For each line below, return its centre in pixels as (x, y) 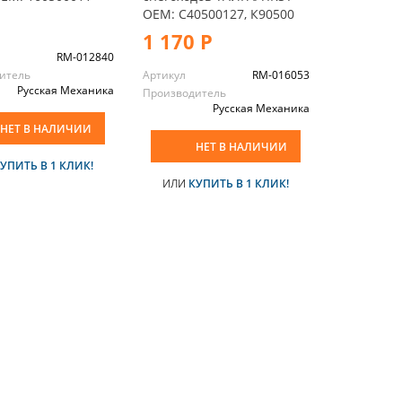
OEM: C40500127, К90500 (218, 13)
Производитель (184, 92)
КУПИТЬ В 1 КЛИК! (239, 183)
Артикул (164, 74)
